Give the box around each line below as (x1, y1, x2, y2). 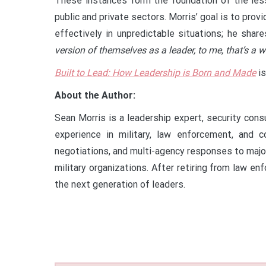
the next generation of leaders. (55, 178, 185, 190)
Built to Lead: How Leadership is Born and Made (55, 66, 256, 78)
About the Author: (55, 89, 135, 101)
